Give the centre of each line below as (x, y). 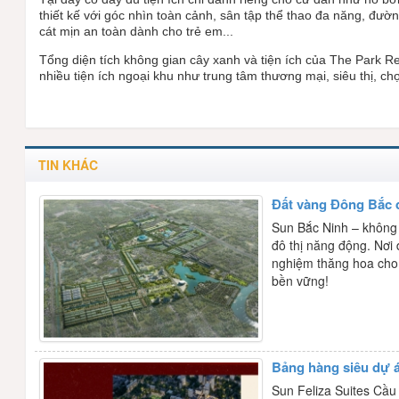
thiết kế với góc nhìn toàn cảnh (126, 15)
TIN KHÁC (69, 164)
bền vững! (301, 280)
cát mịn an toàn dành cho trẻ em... (137, 31)
